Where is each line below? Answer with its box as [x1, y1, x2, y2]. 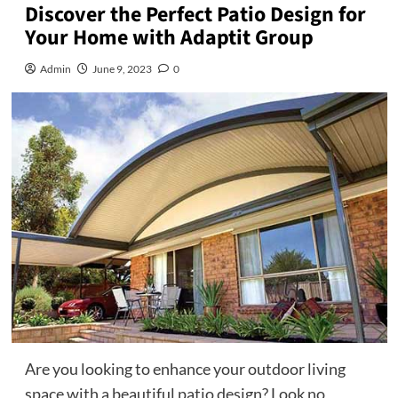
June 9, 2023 [92, 62, 152, 76]
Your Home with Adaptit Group [24, 22, 314, 53]
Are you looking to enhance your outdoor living [24, 358, 346, 378]
